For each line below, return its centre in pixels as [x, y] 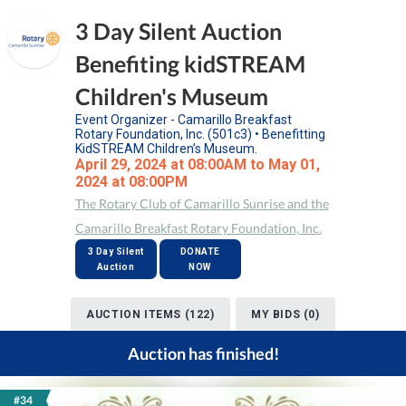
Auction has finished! [203, 353]
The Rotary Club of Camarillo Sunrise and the [202, 203]
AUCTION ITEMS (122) [150, 314]
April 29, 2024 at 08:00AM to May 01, [197, 164]
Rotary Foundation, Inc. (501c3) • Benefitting [200, 134]
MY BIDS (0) [285, 314]
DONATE [200, 251]
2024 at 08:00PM [131, 182]
